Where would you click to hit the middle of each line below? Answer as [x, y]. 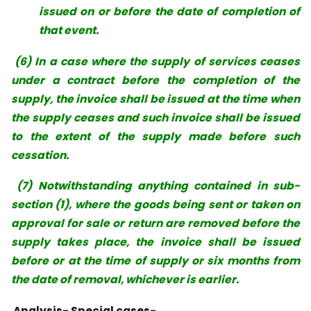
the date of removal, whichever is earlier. [125, 280]
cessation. [40, 155]
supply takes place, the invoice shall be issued [155, 242]
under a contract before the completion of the [155, 80]
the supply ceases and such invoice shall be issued [155, 117]
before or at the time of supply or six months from [155, 261]
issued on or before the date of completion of [169, 11]
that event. [69, 30]
